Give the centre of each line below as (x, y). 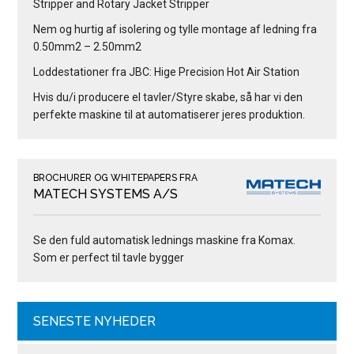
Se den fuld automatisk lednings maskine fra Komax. (165, 240)
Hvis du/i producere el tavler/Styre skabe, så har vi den (168, 97)
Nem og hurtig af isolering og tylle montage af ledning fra (175, 29)
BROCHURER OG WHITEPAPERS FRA (116, 177)
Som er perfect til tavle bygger (109, 257)
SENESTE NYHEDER (95, 321)
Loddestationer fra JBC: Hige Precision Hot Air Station (167, 72)
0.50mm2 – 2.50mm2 (88, 46)
